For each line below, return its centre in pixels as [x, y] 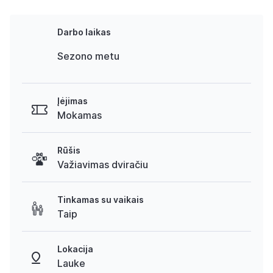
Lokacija [75, 249]
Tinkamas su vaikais [101, 200]
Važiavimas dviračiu [103, 165]
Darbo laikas [84, 32]
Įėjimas [73, 101]
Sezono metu [88, 56]
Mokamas [80, 115]
